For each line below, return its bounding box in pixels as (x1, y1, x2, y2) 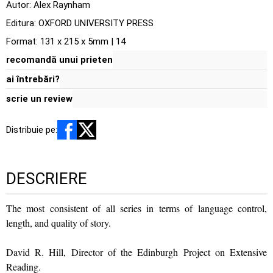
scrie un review (6, 93, 73, 104)
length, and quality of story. (6, 216, 111, 229)
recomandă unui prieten (6, 54, 113, 65)
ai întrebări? (6, 74, 60, 85)
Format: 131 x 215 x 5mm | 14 (6, 36, 126, 47)
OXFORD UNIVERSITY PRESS (38, 18, 154, 29)
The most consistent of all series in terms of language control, (6, 202, 267, 214)
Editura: (6, 18, 38, 29)
